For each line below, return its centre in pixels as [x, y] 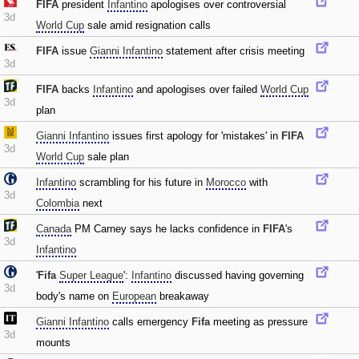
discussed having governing [238, 275]
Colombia [58, 203]
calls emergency [150, 322]
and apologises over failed [197, 89]
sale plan [107, 157]
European [134, 296]
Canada [54, 229]
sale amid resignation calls [147, 25]
